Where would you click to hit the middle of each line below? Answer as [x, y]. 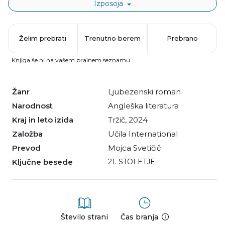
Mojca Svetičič [138, 148]
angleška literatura [146, 106]
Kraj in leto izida [45, 120]
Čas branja [139, 217]
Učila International [143, 134]
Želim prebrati [43, 38]
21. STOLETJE [134, 162]
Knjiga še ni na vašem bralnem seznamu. [71, 60]
